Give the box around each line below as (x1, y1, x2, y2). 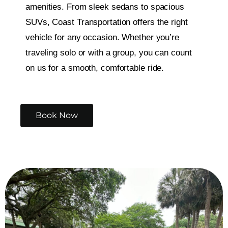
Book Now (36, 110, 78, 121)
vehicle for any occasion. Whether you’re (25, 32, 179, 42)
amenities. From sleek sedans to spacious (25, 2, 184, 12)
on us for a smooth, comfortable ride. (25, 63, 164, 73)
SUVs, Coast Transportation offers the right (25, 17, 188, 27)
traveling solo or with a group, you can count (25, 47, 192, 58)
